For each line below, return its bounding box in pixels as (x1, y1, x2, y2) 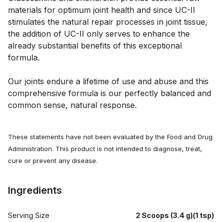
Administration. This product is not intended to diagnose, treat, (8, 144, 202, 153)
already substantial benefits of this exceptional (8, 40, 182, 51)
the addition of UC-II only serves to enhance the (8, 28, 190, 39)
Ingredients (8, 184, 62, 196)
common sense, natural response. (8, 100, 137, 110)
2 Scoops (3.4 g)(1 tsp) (135, 211, 214, 220)
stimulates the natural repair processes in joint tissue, (8, 16, 208, 27)
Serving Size (8, 211, 50, 220)
